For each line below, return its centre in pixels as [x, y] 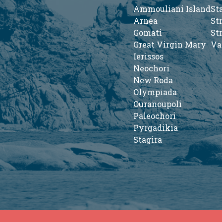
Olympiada [155, 92]
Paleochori [154, 116]
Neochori [151, 68]
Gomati [147, 32]
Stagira [147, 139]
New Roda [153, 80]
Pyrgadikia [155, 128]
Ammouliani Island [172, 9]
